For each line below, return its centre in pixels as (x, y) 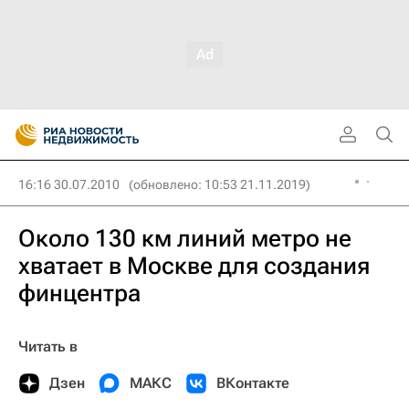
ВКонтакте (253, 383)
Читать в (48, 346)
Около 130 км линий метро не (185, 238)
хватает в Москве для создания (194, 266)
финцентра (79, 293)
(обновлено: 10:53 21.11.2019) (220, 184)
